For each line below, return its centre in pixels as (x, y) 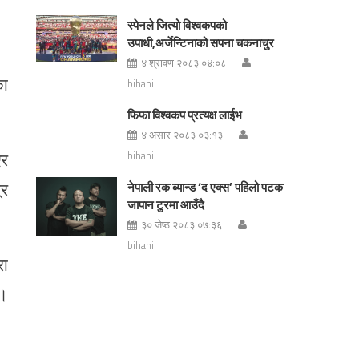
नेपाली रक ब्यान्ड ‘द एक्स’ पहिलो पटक (205, 187)
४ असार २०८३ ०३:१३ (182, 135)
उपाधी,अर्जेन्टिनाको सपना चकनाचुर (200, 43)
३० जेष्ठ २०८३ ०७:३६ (181, 224)
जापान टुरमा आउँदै (165, 205)
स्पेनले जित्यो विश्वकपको (177, 25)
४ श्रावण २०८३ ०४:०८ (183, 63)
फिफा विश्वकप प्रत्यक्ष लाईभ (184, 115)
